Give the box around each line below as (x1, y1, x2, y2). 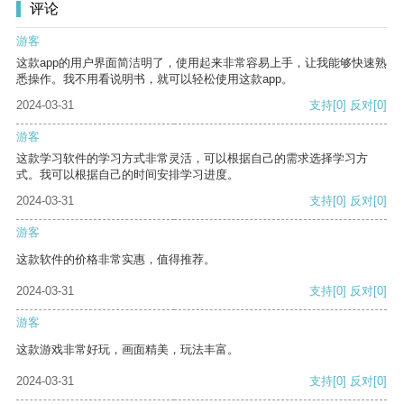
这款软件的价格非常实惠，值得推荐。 (16, 252, 216, 267)
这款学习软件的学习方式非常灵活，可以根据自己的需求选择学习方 (16, 151, 368, 166)
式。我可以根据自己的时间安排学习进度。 (16, 168, 239, 182)
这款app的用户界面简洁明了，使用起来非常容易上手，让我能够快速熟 (16, 56, 387, 70)
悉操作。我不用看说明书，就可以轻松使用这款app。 (16, 72, 293, 87)
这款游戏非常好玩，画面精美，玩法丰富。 (16, 343, 239, 357)
